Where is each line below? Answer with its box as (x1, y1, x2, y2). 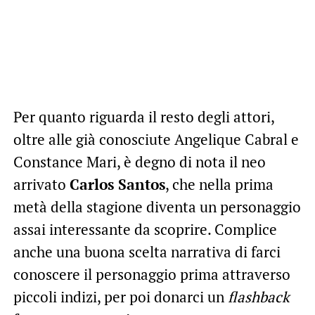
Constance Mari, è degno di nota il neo (13, 151, 266, 172)
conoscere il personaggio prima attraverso (13, 264, 290, 284)
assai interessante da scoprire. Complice (13, 219, 277, 239)
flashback (227, 286, 290, 307)
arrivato (13, 174, 70, 194)
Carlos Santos (69, 174, 165, 194)
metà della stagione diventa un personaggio (13, 196, 301, 217)
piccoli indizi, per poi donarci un (13, 286, 228, 307)
